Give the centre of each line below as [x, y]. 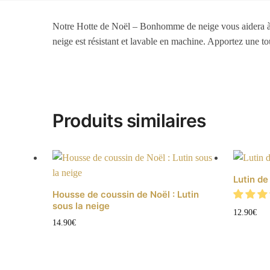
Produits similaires [129, 121]
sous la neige [81, 206]
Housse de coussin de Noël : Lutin [126, 195]
